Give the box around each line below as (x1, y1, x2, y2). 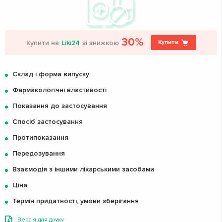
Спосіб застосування (12, 117, 83, 126)
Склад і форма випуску (12, 70, 89, 78)
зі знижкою (82, 38, 119, 47)
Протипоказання (12, 133, 68, 142)
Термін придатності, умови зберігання (12, 197, 139, 205)
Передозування (12, 149, 65, 158)
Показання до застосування (12, 102, 107, 110)
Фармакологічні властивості (12, 86, 107, 94)
